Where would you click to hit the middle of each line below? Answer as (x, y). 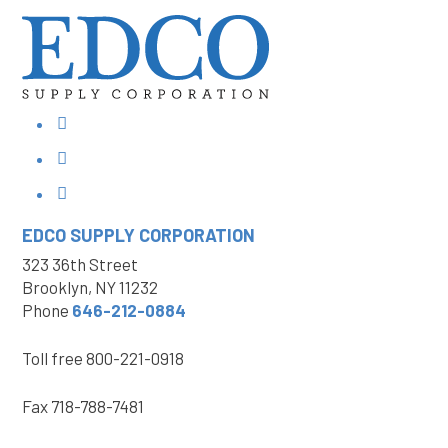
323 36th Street (80, 264)
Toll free (52, 358)
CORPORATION (197, 235)
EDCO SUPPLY (80, 235)
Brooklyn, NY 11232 (90, 287)
